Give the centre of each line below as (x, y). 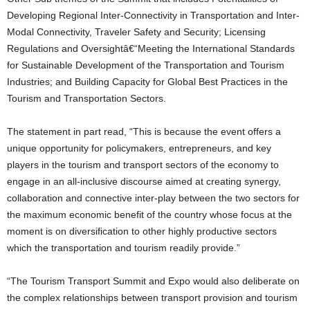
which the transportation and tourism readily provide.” (124, 248)
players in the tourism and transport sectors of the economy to (143, 165)
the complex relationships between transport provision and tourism (152, 298)
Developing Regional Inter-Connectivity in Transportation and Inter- (153, 16)
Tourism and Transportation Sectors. (86, 99)
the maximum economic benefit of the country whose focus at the (149, 215)
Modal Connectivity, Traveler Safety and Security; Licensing (136, 32)
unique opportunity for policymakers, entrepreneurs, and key (139, 148)
